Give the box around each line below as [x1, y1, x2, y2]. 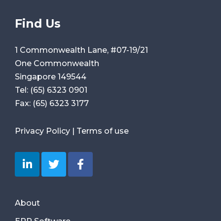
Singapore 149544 [15, 72, 86, 82]
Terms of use [76, 126, 129, 136]
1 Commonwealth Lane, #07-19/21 [15, 45, 148, 55]
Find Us [15, 16, 61, 31]
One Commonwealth [15, 59, 99, 69]
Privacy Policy [15, 126, 70, 136]
